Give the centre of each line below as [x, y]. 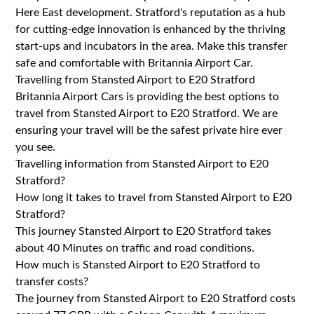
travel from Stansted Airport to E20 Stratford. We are [147, 113]
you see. [36, 147]
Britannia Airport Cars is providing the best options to [148, 96]
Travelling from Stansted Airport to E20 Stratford [136, 80]
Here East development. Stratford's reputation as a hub [151, 12]
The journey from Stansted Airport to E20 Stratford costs [156, 298]
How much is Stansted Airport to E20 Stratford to [138, 265]
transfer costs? [52, 281]
